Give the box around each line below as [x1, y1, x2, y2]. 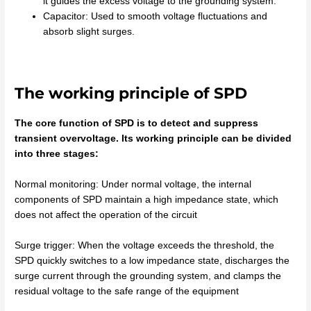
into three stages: [15, 148, 99, 159]
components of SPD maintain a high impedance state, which [15, 194, 279, 205]
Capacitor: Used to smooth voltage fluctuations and [43, 10, 268, 22]
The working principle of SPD [15, 83, 248, 102]
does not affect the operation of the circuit [15, 209, 198, 220]
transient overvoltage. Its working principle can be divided [15, 133, 292, 144]
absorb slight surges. [43, 26, 135, 37]
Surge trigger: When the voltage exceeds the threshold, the [15, 239, 275, 251]
